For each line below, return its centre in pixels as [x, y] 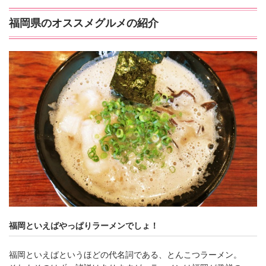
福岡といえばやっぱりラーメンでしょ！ [84, 225]
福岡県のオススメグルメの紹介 [84, 23]
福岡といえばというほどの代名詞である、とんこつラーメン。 [125, 254]
